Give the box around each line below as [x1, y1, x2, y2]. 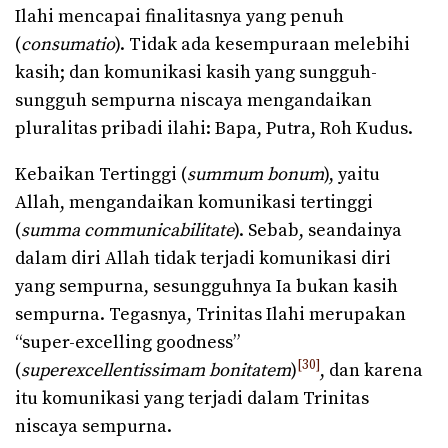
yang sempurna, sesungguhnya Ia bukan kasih [15, 274, 398, 298]
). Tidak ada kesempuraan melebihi [115, 32, 410, 56]
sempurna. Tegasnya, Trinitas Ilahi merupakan [15, 302, 406, 326]
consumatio [21, 32, 115, 56]
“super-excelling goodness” [15, 330, 240, 354]
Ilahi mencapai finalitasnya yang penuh [15, 4, 344, 28]
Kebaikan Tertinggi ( [15, 162, 187, 186]
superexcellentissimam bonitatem [21, 358, 291, 382]
